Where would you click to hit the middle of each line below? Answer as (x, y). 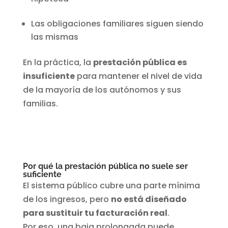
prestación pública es (140, 63)
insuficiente (49, 76)
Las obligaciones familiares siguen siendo (117, 24)
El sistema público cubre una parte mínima (111, 186)
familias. (40, 104)
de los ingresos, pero (67, 199)
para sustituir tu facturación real (95, 213)
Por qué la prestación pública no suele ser (105, 166)
